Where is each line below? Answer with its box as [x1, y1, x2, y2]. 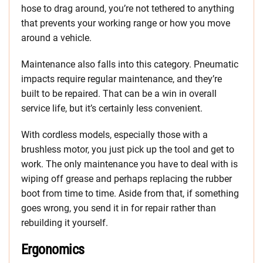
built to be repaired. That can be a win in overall [21, 88, 217, 100]
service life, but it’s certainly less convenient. [21, 103, 203, 114]
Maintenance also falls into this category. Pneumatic [21, 59, 238, 70]
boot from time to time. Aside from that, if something [21, 188, 239, 200]
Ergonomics [21, 241, 85, 258]
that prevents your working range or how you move [21, 18, 230, 29]
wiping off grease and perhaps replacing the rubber [21, 173, 232, 185]
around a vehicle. [21, 32, 92, 44]
